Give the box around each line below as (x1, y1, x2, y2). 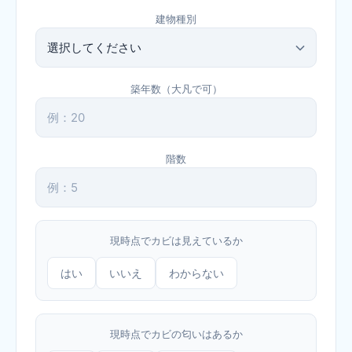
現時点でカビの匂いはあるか (109, 327, 243, 340)
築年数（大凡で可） (130, 82, 222, 95)
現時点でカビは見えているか (109, 233, 243, 247)
